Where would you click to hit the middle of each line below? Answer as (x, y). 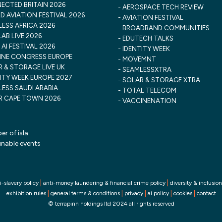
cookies (183, 193)
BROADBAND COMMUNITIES (166, 28)
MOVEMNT (139, 59)
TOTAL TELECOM (149, 90)
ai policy (158, 193)
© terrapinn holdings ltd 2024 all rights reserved (111, 204)
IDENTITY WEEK (146, 49)
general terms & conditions (85, 193)
